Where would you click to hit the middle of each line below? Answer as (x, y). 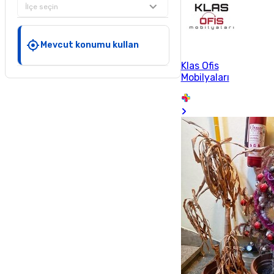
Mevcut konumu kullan (90, 45)
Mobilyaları (205, 77)
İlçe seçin (42, 6)
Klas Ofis (200, 66)
